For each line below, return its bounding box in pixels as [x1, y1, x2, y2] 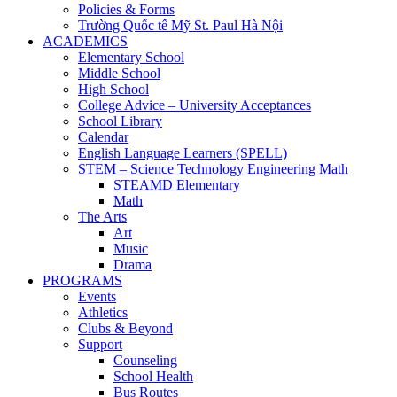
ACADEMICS [43, 34, 128, 49]
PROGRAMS [43, 273, 122, 288]
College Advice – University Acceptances [78, 97, 311, 113]
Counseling [113, 353, 177, 368]
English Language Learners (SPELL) [78, 145, 287, 160]
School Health [113, 369, 193, 384]
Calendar [78, 129, 128, 144]
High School [78, 82, 149, 97]
